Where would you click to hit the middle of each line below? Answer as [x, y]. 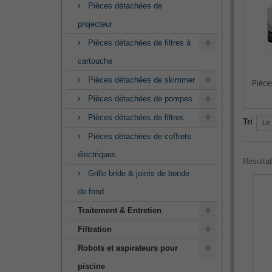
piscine [91, 266]
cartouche [95, 61]
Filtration [95, 229]
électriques [97, 155]
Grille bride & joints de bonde [138, 173]
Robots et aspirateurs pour [128, 248]
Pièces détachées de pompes [139, 99]
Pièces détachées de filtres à [138, 43]
